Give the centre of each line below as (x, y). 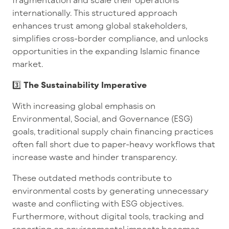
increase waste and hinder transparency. (96, 157)
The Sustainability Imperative (85, 85)
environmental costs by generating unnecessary (110, 190)
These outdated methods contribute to (92, 178)
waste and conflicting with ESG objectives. (98, 203)
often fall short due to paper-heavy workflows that (114, 144)
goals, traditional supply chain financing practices (113, 131)
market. (28, 64)
